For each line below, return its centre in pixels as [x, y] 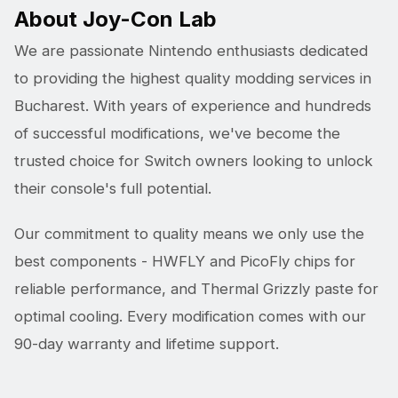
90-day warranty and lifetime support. [147, 344]
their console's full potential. [113, 188]
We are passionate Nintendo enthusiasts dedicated [191, 51]
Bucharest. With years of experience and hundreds [193, 106]
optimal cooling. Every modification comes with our [190, 316]
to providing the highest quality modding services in [193, 78]
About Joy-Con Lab [115, 19]
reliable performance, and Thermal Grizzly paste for [196, 289]
